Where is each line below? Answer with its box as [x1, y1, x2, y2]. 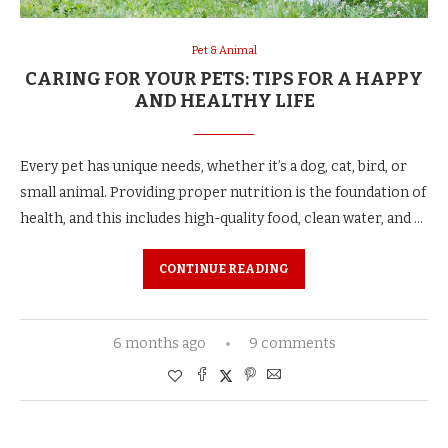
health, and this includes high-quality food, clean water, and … [20, 210, 423, 228]
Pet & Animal [191, 44, 257, 58]
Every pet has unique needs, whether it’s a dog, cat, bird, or [20, 158, 407, 176]
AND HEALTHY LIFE [133, 90, 315, 113]
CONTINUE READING [159, 262, 289, 277]
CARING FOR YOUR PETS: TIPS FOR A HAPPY [25, 68, 423, 91]
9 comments [248, 335, 336, 353]
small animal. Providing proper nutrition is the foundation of [20, 184, 426, 202]
